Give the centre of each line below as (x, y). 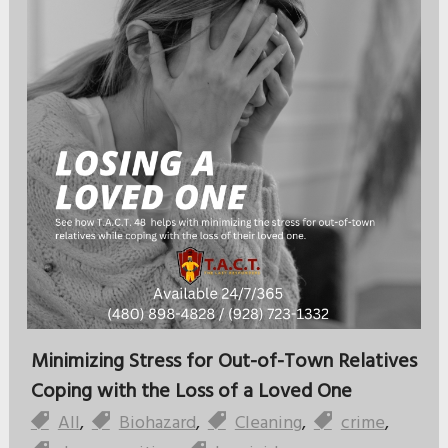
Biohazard (157, 424)
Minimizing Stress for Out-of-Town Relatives (223, 362)
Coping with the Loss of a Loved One (191, 392)
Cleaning (268, 424)
